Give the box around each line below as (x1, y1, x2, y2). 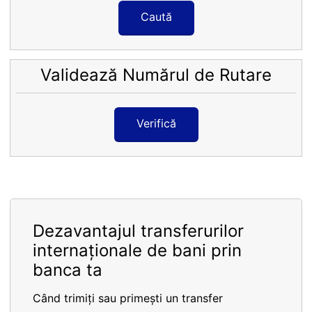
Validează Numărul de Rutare (40, 64, 272, 85)
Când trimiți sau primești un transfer (33, 291, 223, 306)
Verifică (136, 116, 176, 131)
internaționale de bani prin (33, 240, 242, 261)
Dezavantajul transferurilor (33, 221, 244, 242)
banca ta (33, 260, 102, 281)
